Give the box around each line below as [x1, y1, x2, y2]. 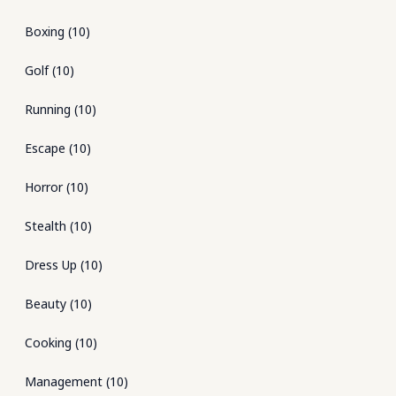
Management [25, 373, 103, 390]
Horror [25, 179, 63, 195]
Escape [25, 140, 65, 156]
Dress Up [25, 256, 77, 273]
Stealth [25, 217, 66, 234]
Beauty [25, 295, 66, 312]
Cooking [25, 334, 72, 351]
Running [25, 101, 71, 118]
